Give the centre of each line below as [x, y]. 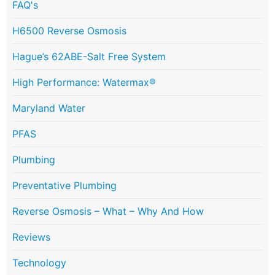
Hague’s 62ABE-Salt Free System [89, 57]
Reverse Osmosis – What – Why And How [108, 211]
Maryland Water [49, 108]
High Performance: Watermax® [84, 83]
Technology [39, 263]
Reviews [31, 237]
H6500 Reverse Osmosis [69, 31]
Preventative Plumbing [64, 186]
